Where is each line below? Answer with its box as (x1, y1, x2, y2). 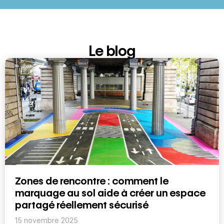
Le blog (88, 42, 135, 59)
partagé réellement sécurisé (15, 198, 148, 211)
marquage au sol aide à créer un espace (15, 186, 205, 199)
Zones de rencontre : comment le (15, 174, 168, 187)
